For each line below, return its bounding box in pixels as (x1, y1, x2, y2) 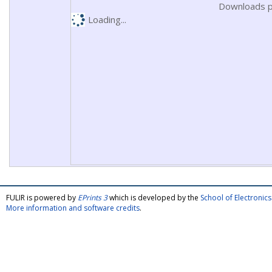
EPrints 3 (78, 192, 107, 203)
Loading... (87, 13, 126, 25)
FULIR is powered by (6, 192, 78, 203)
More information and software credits (6, 203, 140, 213)
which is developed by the (107, 192, 200, 203)
